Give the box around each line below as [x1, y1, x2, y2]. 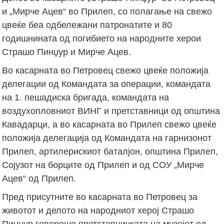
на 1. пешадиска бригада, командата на [2, 92, 169, 102]
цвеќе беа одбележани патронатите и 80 [2, 19, 172, 30]
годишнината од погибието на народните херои [2, 33, 201, 43]
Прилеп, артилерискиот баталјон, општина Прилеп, [2, 146, 218, 156]
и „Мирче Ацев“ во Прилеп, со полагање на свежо [2, 6, 212, 16]
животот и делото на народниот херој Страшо [2, 205, 194, 215]
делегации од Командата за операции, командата [2, 78, 211, 89]
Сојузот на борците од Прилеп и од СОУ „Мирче [2, 159, 204, 170]
